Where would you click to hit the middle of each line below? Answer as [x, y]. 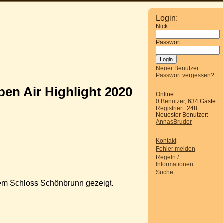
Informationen [174, 164]
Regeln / [167, 157]
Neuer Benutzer [177, 68]
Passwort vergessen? [185, 75]
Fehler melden [175, 149]
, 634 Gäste [200, 101]
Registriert [170, 108]
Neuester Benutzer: [182, 115]
